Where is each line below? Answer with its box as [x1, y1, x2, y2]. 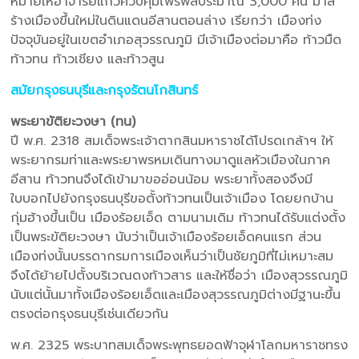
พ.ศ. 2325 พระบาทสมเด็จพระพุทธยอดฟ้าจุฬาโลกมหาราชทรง [10, 335, 349, 355]
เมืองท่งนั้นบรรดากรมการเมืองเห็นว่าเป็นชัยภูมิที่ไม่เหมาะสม [10, 246, 334, 266]
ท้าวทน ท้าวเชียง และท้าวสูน [10, 49, 165, 69]
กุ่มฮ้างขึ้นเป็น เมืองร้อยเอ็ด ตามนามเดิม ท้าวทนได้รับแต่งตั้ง [10, 208, 346, 228]
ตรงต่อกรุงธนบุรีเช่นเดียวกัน [10, 304, 169, 324]
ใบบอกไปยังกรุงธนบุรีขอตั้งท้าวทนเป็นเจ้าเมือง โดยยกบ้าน [10, 188, 334, 208]
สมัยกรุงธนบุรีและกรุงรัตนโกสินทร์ [10, 80, 199, 100]
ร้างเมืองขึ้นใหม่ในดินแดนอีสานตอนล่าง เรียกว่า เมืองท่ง [10, 10, 322, 30]
